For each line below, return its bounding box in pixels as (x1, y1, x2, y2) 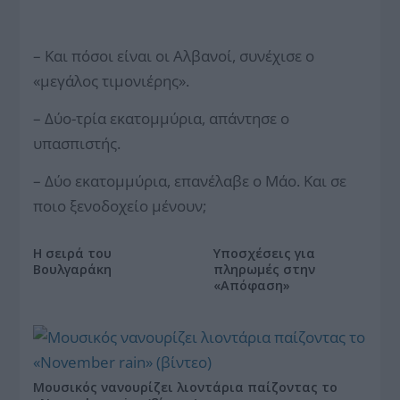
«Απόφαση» (213, 277, 290, 294)
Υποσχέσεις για (213, 245, 315, 262)
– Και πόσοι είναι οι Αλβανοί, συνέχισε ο (33, 46, 315, 66)
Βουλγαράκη (33, 261, 112, 278)
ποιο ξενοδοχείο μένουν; (33, 196, 207, 216)
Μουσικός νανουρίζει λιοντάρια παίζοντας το (33, 379, 338, 396)
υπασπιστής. (33, 133, 121, 154)
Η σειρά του (33, 245, 112, 262)
